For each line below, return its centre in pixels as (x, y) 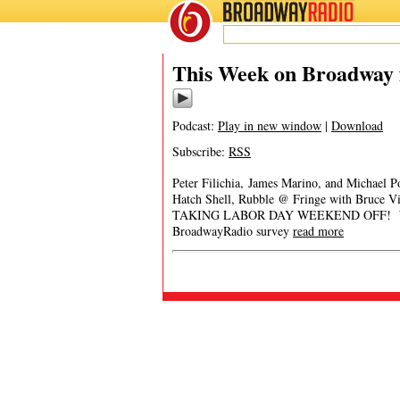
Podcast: (195, 125)
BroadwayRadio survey (233, 231)
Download (357, 125)
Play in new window (270, 125)
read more (318, 231)
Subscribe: (200, 151)
